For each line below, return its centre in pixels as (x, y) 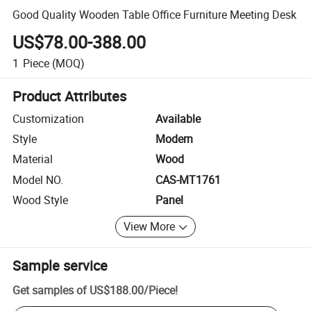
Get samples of (50, 290)
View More (150, 227)
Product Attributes (70, 96)
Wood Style (41, 200)
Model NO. (38, 179)
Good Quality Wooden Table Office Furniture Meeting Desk (155, 14)
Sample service (60, 265)
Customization (49, 118)
